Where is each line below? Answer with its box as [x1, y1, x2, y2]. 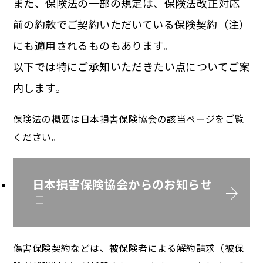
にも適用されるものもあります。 [13, 38, 174, 53]
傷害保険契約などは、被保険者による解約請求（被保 [13, 241, 244, 255]
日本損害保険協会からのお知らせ [32, 176, 212, 193]
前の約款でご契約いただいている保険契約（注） [13, 16, 250, 32]
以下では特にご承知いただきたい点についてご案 [13, 59, 250, 74]
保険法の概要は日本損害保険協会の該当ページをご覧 [13, 112, 244, 126]
